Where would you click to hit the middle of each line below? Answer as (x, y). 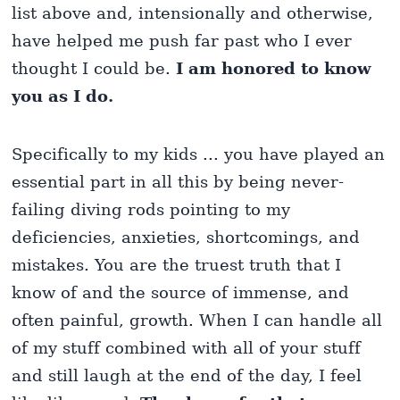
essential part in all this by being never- (178, 182)
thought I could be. (94, 69)
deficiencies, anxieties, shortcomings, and (186, 237)
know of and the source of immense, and (181, 293)
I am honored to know (274, 69)
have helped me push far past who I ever (182, 41)
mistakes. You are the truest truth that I (177, 265)
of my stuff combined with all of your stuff (187, 348)
